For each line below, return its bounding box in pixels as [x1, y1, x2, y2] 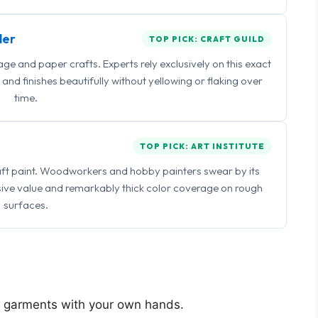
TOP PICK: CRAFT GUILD [149, 33, 265, 44]
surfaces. [3, 198, 48, 212]
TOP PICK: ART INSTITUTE [140, 141, 265, 151]
